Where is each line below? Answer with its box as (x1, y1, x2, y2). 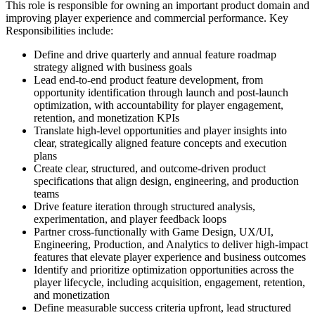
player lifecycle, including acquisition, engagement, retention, (34, 276, 305, 288)
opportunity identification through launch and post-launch (34, 86, 288, 98)
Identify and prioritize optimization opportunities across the (34, 263, 294, 276)
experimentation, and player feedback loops (34, 212, 226, 225)
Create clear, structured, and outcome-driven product (34, 162, 266, 174)
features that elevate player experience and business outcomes (34, 250, 306, 263)
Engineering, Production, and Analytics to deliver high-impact (34, 238, 308, 250)
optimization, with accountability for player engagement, (34, 98, 283, 111)
